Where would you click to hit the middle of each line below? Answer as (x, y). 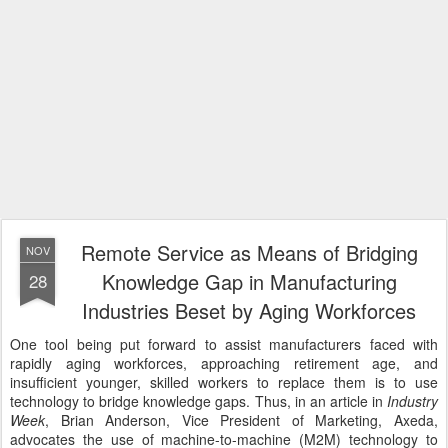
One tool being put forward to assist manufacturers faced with (224, 344)
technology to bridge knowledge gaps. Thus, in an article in (198, 401)
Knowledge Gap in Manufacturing (249, 281)
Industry (412, 401)
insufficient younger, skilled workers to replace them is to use (224, 382)
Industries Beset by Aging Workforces (249, 310)
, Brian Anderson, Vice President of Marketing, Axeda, (241, 420)
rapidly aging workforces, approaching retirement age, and (224, 363)
